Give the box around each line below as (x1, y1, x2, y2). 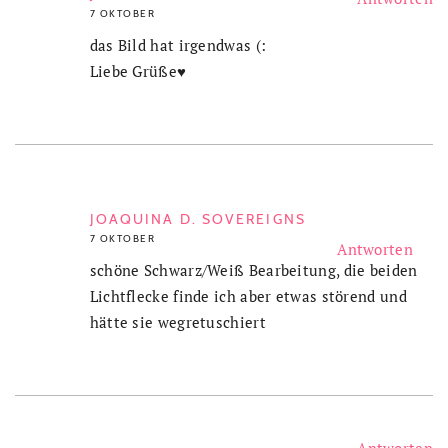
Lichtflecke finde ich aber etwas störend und (89, 285, 407, 306)
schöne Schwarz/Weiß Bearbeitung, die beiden (89, 259, 418, 280)
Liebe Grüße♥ (89, 60, 187, 81)
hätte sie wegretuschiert (89, 311, 266, 332)
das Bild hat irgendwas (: (89, 34, 267, 55)
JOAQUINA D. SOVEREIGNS (89, 209, 306, 228)
